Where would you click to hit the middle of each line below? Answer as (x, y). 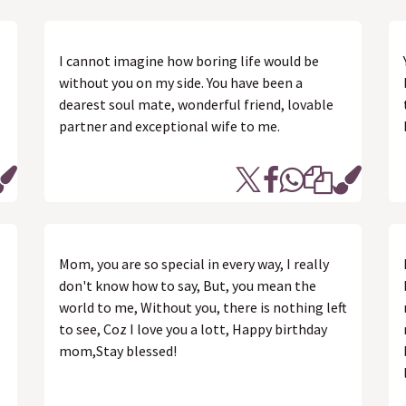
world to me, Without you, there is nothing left (203, 307)
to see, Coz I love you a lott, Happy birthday (193, 329)
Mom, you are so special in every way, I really (194, 264)
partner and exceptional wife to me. (169, 126)
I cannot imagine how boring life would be (189, 61)
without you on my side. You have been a (181, 82)
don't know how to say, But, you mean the (188, 285)
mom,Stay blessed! (118, 351)
